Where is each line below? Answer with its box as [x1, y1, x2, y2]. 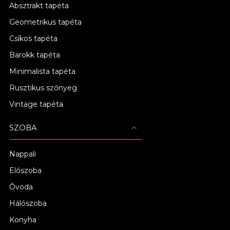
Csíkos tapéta [9, 34, 57, 43]
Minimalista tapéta [9, 67, 75, 76]
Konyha [9, 215, 36, 224]
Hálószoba [9, 199, 47, 208]
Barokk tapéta [9, 50, 60, 60]
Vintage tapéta [9, 100, 63, 109]
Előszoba [9, 166, 42, 175]
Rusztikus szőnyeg [9, 83, 77, 92]
